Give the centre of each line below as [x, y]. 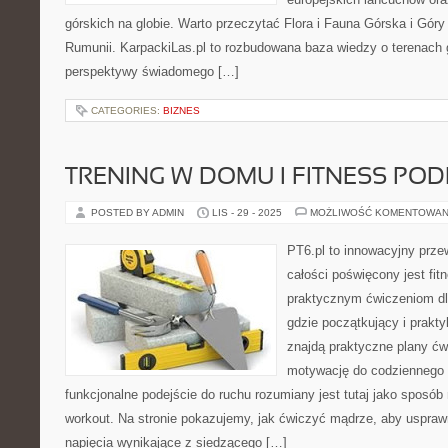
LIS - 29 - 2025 [247, 212]
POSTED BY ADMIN [139, 212]
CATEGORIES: [127, 110]
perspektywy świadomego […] [152, 71]
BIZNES [181, 110]
